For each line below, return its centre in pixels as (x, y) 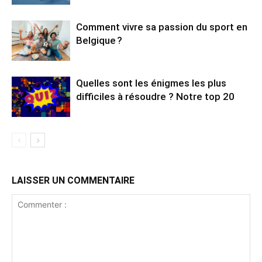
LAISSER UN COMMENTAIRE (73, 180)
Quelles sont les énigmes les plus (151, 83)
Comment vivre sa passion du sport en (162, 27)
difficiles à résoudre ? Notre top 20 (155, 96)
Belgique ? (99, 40)
